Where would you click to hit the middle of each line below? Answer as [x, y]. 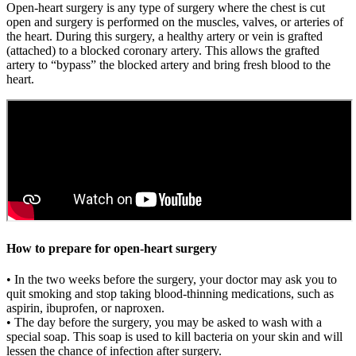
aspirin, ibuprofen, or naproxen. [85, 308]
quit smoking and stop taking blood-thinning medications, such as [170, 294]
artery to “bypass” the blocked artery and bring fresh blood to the [168, 64]
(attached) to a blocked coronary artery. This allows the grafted [163, 50]
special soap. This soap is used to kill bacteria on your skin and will [174, 337]
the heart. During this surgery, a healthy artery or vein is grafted [164, 36]
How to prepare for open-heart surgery [112, 249]
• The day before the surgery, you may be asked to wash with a [164, 323]
